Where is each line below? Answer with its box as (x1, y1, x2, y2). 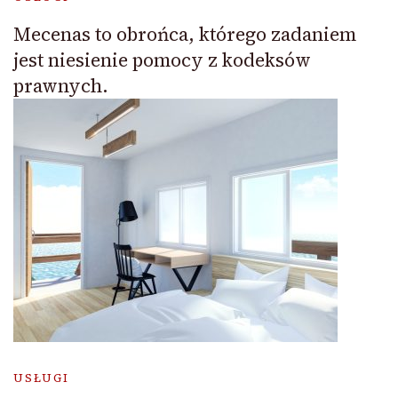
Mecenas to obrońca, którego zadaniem (13, 21, 356, 48)
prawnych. (13, 73, 108, 99)
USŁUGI (13, 370, 69, 386)
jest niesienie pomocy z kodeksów (13, 47, 311, 74)
